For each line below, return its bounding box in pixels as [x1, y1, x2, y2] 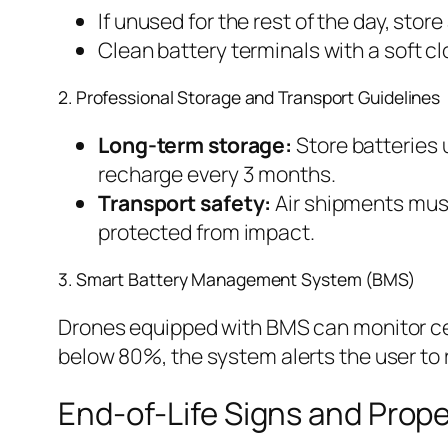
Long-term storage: [98, 130, 293, 160]
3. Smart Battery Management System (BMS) [58, 266, 415, 291]
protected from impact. [98, 217, 315, 247]
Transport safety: [98, 188, 272, 218]
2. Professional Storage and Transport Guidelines [58, 84, 441, 109]
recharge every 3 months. [98, 159, 336, 189]
